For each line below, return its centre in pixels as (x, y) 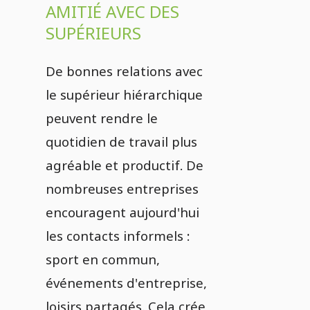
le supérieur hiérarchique (124, 94)
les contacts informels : (118, 236)
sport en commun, (103, 259)
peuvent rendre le (102, 118)
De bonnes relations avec (124, 71)
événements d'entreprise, (126, 283)
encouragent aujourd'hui (122, 212)
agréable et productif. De (125, 165)
